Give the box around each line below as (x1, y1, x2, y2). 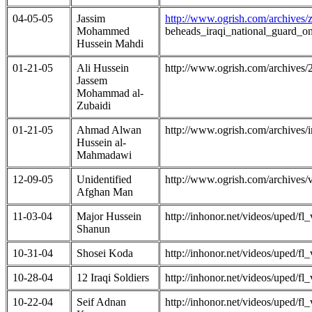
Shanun (77, 222, 110, 235)
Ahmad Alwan (77, 123, 141, 136)
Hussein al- (77, 136, 126, 148)
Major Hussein (77, 210, 141, 222)
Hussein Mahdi (77, 37, 143, 49)
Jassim (77, 12, 105, 24)
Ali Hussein (77, 61, 129, 74)
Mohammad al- (77, 86, 143, 99)
